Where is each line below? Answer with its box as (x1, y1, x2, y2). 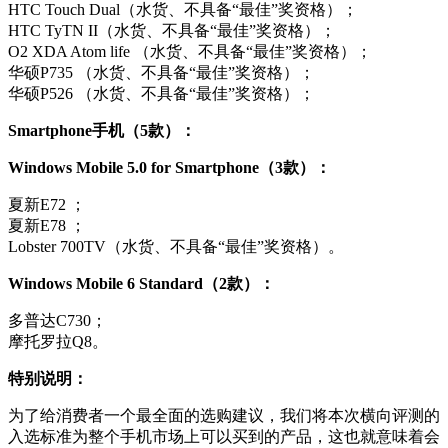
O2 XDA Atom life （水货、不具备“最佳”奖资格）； (8, 43, 372, 61)
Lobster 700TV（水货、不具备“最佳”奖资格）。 (8, 238, 344, 256)
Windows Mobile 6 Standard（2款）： (8, 275, 275, 293)
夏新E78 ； (8, 217, 86, 235)
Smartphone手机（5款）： (8, 122, 196, 140)
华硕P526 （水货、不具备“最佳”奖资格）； (8, 85, 315, 103)
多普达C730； (8, 312, 107, 330)
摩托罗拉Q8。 (8, 333, 108, 351)
